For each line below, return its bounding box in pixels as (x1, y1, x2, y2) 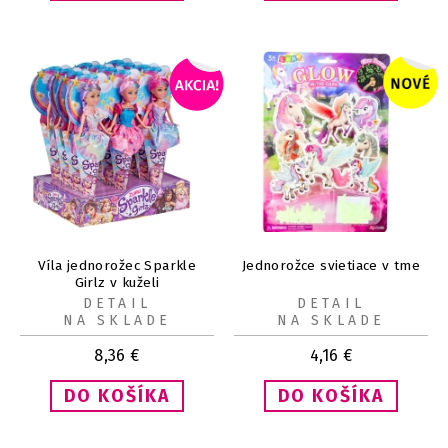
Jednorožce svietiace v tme (241, 256, 421, 274)
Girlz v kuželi (74, 273, 160, 291)
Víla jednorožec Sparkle (37, 256, 197, 274)
